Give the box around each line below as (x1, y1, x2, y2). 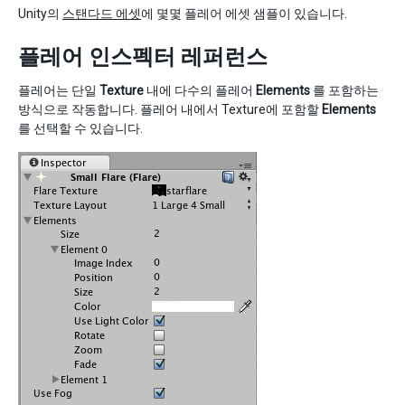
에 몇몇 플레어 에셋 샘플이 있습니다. (141, 6, 347, 21)
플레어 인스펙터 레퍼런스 (18, 44, 268, 70)
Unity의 (18, 6, 62, 21)
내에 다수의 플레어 (144, 83, 256, 98)
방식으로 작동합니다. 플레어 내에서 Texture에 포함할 (18, 102, 322, 117)
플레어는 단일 (18, 83, 99, 98)
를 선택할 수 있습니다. (18, 121, 143, 136)
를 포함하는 (310, 83, 379, 98)
